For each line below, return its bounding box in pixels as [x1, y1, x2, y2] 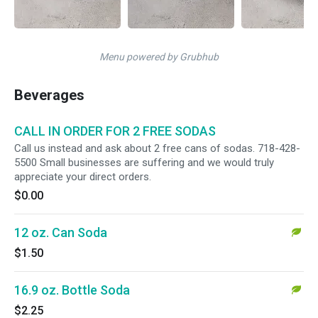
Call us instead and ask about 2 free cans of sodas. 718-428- [14, 142, 300, 155]
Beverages [14, 87, 84, 104]
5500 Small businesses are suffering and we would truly [14, 156, 274, 169]
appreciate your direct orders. [14, 170, 151, 183]
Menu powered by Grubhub [99, 51, 219, 62]
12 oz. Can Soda [14, 225, 107, 240]
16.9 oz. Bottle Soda [14, 283, 130, 297]
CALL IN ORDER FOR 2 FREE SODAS [14, 124, 216, 138]
